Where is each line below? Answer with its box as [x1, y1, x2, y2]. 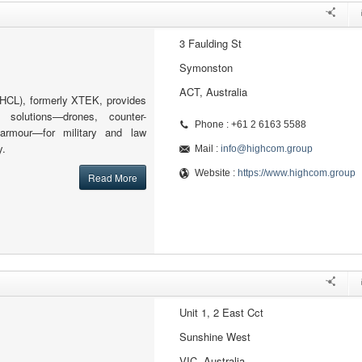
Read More [87, 170, 137, 184]
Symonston [179, 60, 233, 75]
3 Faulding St [179, 36, 242, 51]
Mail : [194, 143, 221, 154]
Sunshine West [179, 329, 250, 344]
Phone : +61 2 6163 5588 [194, 119, 306, 130]
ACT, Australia [179, 84, 247, 99]
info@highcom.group [220, 143, 313, 154]
